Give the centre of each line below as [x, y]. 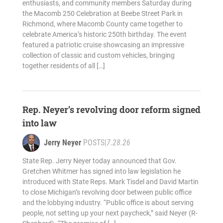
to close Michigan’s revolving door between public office [107, 192]
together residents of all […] [63, 66]
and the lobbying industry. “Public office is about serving [108, 203]
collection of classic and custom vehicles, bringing [98, 56]
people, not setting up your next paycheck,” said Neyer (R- [110, 213]
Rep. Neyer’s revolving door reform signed [111, 110]
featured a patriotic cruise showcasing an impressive [103, 45]
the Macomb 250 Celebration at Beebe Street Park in [102, 14]
